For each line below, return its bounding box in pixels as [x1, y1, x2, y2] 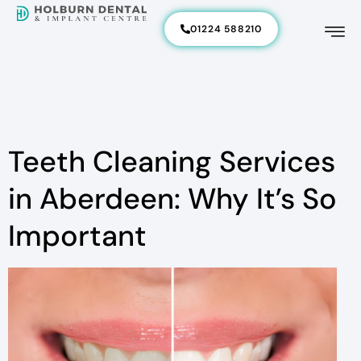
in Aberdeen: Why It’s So [8, 180, 337, 218]
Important [8, 217, 147, 255]
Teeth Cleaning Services [8, 143, 335, 180]
